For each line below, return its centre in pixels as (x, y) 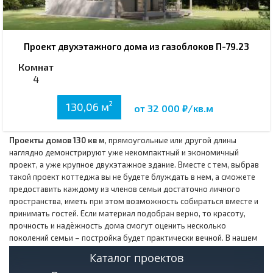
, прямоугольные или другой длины (171, 140)
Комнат (36, 67)
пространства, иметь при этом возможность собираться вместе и (134, 201)
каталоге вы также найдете (62, 250)
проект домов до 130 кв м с (168, 250)
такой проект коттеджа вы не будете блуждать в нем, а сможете (132, 177)
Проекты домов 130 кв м (57, 140)
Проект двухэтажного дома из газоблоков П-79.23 (136, 46)
